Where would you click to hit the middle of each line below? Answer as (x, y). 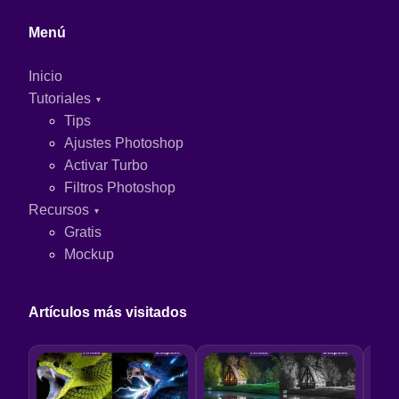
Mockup (89, 254)
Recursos (59, 209)
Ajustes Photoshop (124, 142)
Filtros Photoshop (120, 187)
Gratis (83, 232)
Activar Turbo (106, 165)
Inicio (45, 76)
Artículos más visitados (108, 312)
